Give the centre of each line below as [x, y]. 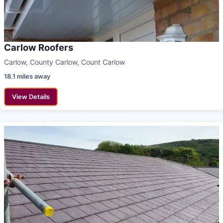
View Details [31, 97]
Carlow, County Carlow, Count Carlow [64, 62]
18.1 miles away [27, 77]
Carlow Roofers [39, 48]
